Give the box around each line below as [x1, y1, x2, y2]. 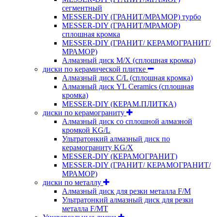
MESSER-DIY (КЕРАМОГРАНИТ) [62, 152, 177, 160]
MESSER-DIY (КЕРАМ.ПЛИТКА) [62, 99, 176, 108]
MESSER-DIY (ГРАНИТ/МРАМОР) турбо [62, 12, 201, 21]
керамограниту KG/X [62, 143, 133, 152]
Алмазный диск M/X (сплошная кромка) [62, 56, 196, 64]
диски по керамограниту [43, 108, 126, 117]
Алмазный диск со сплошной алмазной [62, 117, 192, 125]
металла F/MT [62, 204, 108, 213]
